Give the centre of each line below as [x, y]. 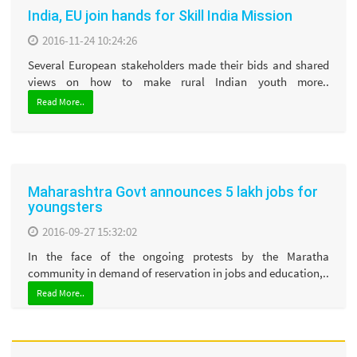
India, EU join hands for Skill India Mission [160, 16]
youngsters [65, 207]
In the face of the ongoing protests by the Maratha [178, 256]
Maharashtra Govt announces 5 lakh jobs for [173, 192]
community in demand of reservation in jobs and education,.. [178, 273]
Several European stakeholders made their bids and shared [178, 65]
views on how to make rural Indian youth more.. [178, 81]
